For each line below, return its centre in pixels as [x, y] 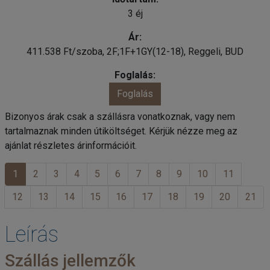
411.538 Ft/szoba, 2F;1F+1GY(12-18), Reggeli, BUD [135, 51]
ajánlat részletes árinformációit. [71, 146]
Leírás [31, 234]
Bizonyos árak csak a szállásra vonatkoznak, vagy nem [120, 117]
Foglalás [135, 93]
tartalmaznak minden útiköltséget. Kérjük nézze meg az [121, 131]
